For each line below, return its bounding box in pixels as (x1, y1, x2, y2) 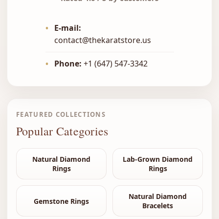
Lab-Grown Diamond (123, 154, 193, 164)
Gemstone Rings (34, 196, 89, 206)
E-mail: (54, 22, 81, 34)
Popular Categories (16, 123, 109, 139)
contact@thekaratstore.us (54, 35, 151, 46)
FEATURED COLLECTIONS (16, 110, 106, 119)
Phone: (54, 58, 82, 69)
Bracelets (142, 201, 173, 211)
